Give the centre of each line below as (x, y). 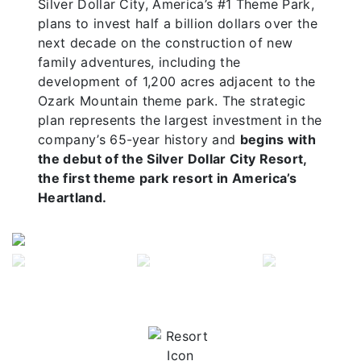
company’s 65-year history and (139, 139)
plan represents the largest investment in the (180, 120)
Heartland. (73, 197)
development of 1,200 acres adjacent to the (177, 81)
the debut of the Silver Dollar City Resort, (172, 159)
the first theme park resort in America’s (168, 178)
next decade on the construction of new (166, 43)
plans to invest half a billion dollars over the (178, 23)
